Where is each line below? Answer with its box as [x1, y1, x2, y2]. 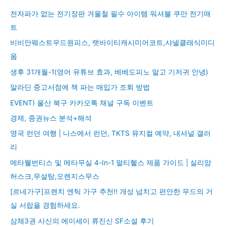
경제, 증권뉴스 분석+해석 [10, 113, 92, 122]
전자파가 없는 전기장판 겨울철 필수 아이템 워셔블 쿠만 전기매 [10, 9, 211, 18]
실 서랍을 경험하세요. [10, 201, 80, 210]
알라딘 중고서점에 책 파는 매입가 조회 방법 [10, 83, 150, 92]
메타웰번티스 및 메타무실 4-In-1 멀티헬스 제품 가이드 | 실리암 [10, 158, 211, 167]
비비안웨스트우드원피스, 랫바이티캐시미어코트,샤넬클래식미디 [10, 39, 215, 47]
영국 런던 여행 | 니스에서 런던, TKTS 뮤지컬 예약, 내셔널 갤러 [10, 129, 211, 138]
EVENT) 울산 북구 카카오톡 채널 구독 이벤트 [10, 98, 154, 107]
